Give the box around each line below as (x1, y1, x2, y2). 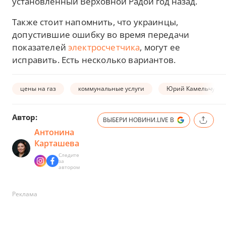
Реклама (12, 190, 37, 198)
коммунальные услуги (78, 84, 144, 93)
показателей (12, 41, 66, 53)
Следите (59, 151, 79, 158)
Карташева (34, 138, 79, 149)
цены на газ (20, 84, 56, 93)
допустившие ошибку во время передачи (12, 29, 190, 40)
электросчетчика (68, 41, 140, 53)
